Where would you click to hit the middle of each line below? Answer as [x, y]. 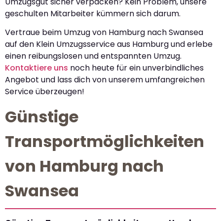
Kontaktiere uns [37, 68]
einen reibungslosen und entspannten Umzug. [93, 56]
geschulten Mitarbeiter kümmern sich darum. [93, 13]
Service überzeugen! [45, 91]
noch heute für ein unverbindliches [136, 68]
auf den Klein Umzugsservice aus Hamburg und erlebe [109, 44]
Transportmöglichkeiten [105, 142]
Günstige [42, 117]
